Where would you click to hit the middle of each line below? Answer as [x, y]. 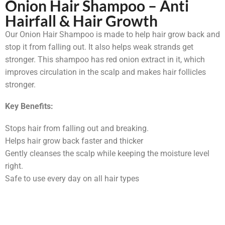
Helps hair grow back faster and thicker [74, 141]
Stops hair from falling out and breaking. [77, 129]
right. [14, 166]
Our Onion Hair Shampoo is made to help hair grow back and [113, 34]
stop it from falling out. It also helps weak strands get [99, 47]
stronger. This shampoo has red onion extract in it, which [105, 59]
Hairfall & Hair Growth [81, 20]
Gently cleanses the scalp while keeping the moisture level [107, 154]
